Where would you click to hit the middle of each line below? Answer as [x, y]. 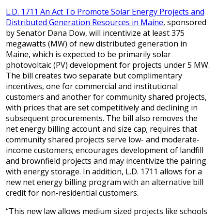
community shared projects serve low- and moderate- [103, 140]
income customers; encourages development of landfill [105, 150]
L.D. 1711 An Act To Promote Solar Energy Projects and [105, 12]
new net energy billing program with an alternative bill [105, 182]
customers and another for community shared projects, [106, 97]
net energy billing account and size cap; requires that [101, 129]
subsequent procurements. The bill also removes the [102, 118]
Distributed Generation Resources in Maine [85, 23]
